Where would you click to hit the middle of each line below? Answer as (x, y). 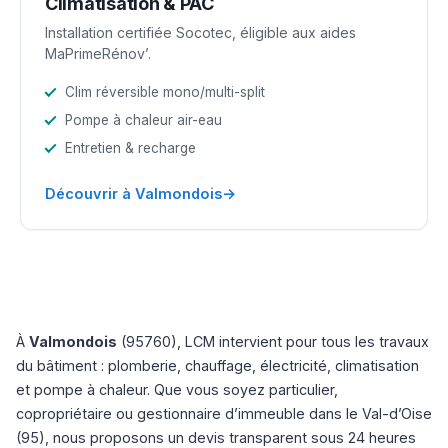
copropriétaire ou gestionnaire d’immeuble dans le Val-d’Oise (224, 413)
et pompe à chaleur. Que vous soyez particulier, (177, 389)
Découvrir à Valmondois (133, 193)
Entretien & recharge (130, 147)
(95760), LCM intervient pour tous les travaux (273, 341)
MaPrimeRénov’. (98, 53)
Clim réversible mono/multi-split (165, 91)
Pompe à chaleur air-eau (143, 119)
